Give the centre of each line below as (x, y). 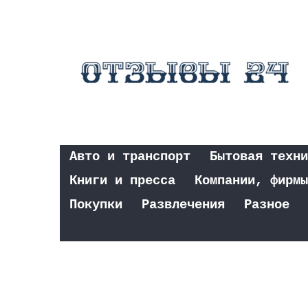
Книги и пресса (122, 180)
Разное (267, 205)
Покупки (96, 205)
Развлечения (183, 205)
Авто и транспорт (130, 156)
